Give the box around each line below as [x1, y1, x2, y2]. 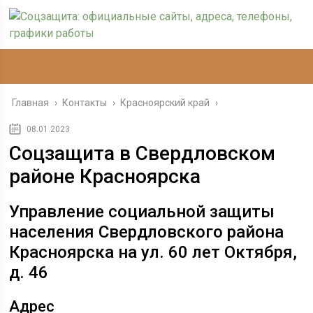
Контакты [62, 97, 108, 108]
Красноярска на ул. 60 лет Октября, [9, 242, 298, 262]
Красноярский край [120, 97, 210, 108]
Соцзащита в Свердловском [9, 142, 276, 165]
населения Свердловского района [9, 222, 284, 242]
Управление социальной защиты [9, 202, 275, 221]
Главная [12, 97, 50, 108]
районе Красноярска [9, 165, 201, 188]
